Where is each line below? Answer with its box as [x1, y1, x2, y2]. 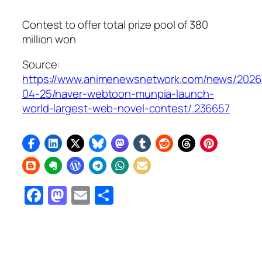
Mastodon [67, 182, 154, 209]
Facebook [43, 182, 126, 209]
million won [22, 31, 76, 47]
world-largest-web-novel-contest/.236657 [22, 101, 230, 116]
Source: [22, 57, 60, 73]
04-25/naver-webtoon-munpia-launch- [22, 86, 214, 102]
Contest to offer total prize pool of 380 [22, 16, 208, 32]
